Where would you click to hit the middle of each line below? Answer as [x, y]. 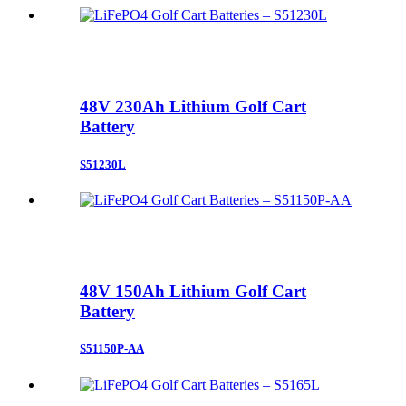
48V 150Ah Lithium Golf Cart [193, 292]
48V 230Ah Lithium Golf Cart [193, 107]
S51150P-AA [112, 349]
